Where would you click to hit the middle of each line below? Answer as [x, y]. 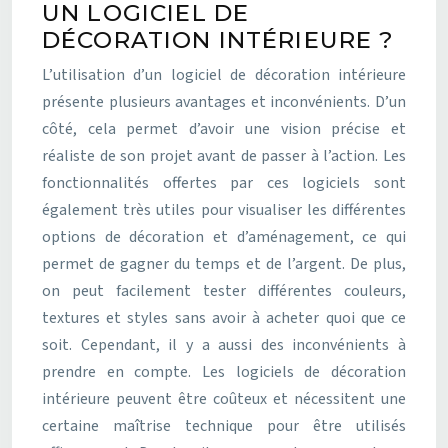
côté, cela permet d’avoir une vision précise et [224, 129]
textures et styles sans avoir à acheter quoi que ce [224, 318]
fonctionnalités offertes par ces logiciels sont [224, 183]
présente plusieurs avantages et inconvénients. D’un [224, 102]
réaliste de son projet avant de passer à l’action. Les [224, 156]
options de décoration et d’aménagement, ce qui [224, 237]
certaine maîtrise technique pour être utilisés [224, 426]
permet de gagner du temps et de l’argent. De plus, [224, 264]
